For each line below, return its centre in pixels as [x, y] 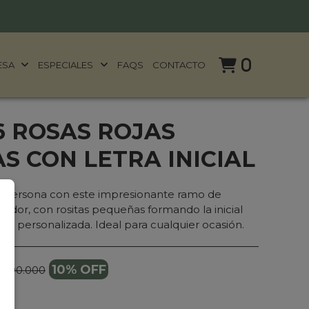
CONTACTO [179, 64]
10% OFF [79, 269]
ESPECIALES [67, 64]
